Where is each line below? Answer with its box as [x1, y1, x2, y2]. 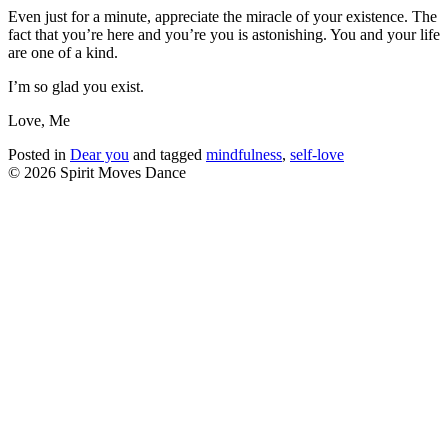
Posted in [8, 145, 70, 163]
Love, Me [8, 111, 70, 129]
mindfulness [206, 145, 282, 163]
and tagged [129, 145, 206, 163]
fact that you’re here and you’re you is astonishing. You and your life [8, 25, 440, 43]
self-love [290, 145, 344, 163]
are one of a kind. [8, 43, 118, 61]
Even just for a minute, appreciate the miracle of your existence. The [8, 7, 437, 25]
